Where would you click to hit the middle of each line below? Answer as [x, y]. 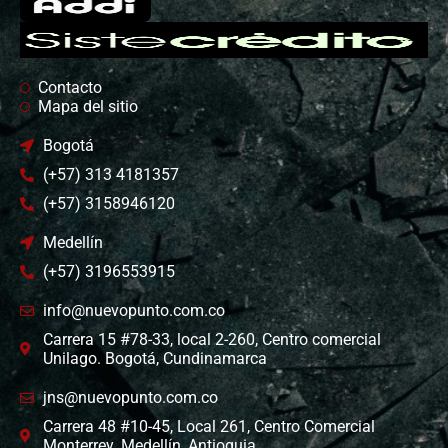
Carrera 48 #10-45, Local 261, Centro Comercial [208, 427]
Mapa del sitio [87, 107]
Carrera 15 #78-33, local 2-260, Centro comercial [211, 340]
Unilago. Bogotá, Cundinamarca [154, 359]
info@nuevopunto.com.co [133, 311]
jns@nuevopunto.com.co [130, 398]
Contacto [69, 88]
